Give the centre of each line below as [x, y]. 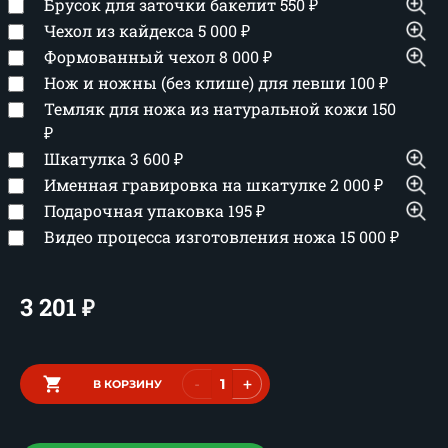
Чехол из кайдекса [121, 30]
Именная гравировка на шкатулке [187, 184]
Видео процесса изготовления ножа [192, 236]
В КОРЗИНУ [127, 384]
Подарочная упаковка [136, 210]
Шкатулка [87, 158]
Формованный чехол [131, 56]
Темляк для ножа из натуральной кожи [208, 108]
